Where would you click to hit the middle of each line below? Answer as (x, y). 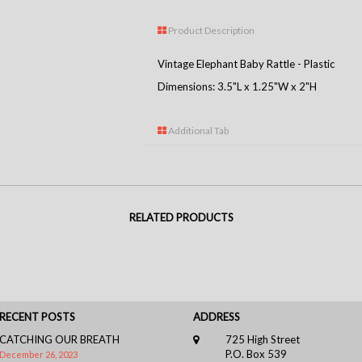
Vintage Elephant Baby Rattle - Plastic (246, 64)
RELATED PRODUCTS (181, 218)
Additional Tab (198, 131)
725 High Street (262, 340)
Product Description (210, 31)
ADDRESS (217, 317)
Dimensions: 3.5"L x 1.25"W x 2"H (237, 87)
